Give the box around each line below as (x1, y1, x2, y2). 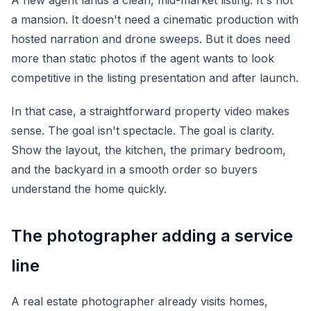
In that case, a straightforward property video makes (11, 104, 289, 118)
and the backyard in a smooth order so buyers (11, 162, 258, 176)
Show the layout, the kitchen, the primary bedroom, (11, 143, 286, 157)
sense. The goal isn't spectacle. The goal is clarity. (11, 124, 274, 137)
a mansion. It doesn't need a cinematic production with (11, 12, 299, 26)
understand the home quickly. (11, 182, 167, 196)
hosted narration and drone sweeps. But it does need (11, 32, 290, 46)
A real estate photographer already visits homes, (11, 294, 268, 308)
